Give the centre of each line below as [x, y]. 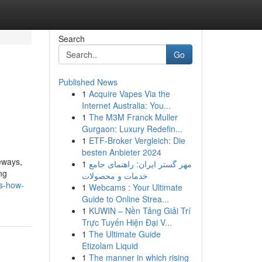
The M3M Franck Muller [133, 117]
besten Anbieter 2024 [121, 152]
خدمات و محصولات [115, 175]
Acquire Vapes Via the [129, 94]
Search [71, 39]
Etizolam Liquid [110, 246]
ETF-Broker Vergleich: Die [137, 140]
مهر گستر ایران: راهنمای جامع [140, 164]
